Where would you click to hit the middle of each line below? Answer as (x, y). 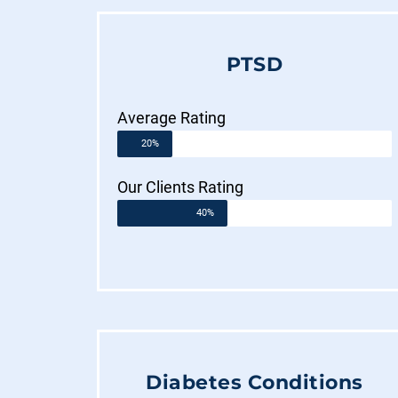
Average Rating (172, 117)
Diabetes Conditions (255, 383)
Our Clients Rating (181, 187)
